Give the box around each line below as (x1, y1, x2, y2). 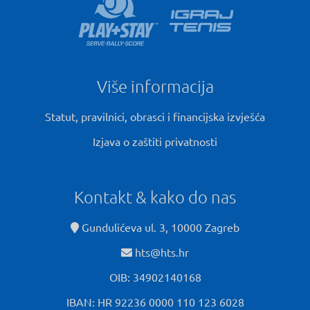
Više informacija (96, 75, 214, 96)
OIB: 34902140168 (109, 270, 201, 284)
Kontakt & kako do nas (74, 185, 236, 207)
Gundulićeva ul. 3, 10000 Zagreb (79, 220, 239, 235)
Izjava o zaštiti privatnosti (93, 134, 217, 148)
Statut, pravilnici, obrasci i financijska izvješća (45, 109, 265, 123)
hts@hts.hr (135, 245, 189, 259)
